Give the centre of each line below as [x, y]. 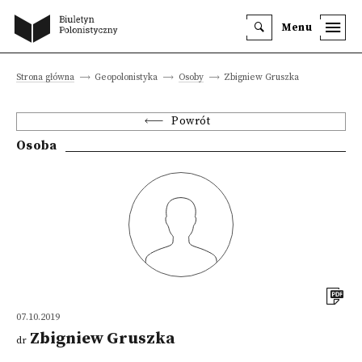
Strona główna [45, 77]
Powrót [191, 122]
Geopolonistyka [126, 77]
